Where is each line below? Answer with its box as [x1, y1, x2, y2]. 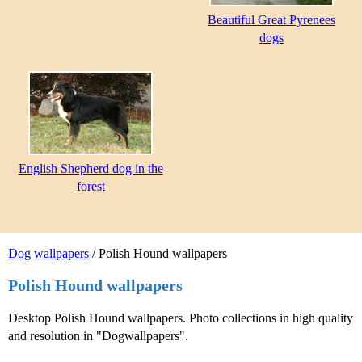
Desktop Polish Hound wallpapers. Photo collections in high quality [8, 310, 353, 325]
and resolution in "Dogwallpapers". [8, 328, 188, 343]
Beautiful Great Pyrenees [208, 13, 335, 27]
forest [76, 179, 105, 194]
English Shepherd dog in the [18, 162, 163, 176]
